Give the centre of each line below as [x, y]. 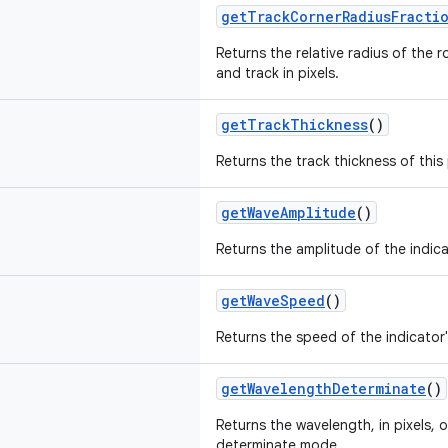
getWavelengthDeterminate [323, 388]
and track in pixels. [277, 73]
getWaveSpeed [273, 300]
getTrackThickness [294, 124]
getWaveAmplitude [288, 212]
